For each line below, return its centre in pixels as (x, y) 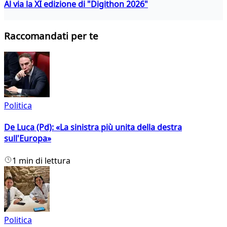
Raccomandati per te (51, 36)
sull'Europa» (28, 139)
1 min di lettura (41, 160)
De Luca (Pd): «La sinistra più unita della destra (93, 127)
